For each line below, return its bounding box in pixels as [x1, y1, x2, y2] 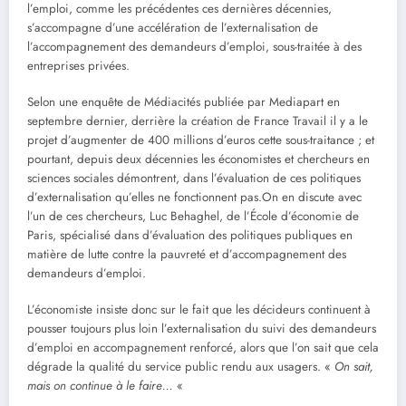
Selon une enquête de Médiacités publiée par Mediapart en [27, 93, 340, 111]
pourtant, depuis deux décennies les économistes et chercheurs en [27, 150, 370, 169]
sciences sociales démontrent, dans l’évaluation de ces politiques [27, 169, 361, 188]
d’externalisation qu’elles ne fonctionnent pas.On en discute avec [27, 188, 362, 207]
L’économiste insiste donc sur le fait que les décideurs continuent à [27, 301, 371, 319]
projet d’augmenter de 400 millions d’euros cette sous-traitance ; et [27, 131, 374, 150]
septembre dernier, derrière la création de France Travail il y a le [27, 112, 368, 130]
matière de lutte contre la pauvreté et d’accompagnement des [27, 246, 346, 264]
